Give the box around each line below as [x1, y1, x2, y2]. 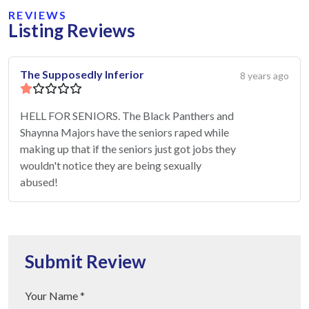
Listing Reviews [8, 19, 135, 41]
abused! [20, 175, 58, 188]
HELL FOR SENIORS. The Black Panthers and [20, 108, 234, 122]
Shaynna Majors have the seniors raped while [20, 125, 229, 139]
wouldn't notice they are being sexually [20, 158, 201, 172]
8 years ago [240, 69, 289, 81]
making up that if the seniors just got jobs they [20, 141, 236, 155]
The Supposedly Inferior [20, 67, 144, 81]
